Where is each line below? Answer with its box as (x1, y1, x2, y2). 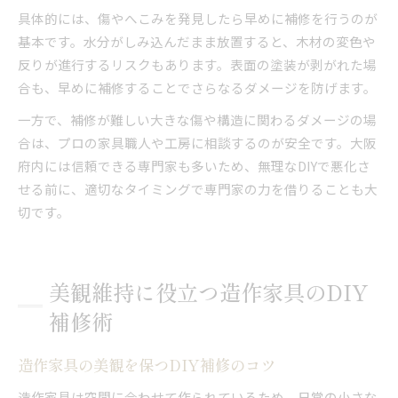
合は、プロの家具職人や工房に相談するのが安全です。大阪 (18, 132, 377, 152)
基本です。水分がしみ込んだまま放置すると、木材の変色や (18, 31, 376, 51)
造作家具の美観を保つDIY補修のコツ (18, 353, 275, 376)
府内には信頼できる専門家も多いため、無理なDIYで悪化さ (18, 155, 370, 175)
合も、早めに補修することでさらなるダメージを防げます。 (18, 77, 377, 97)
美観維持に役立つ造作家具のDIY (49, 275, 368, 307)
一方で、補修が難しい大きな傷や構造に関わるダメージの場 (18, 109, 377, 129)
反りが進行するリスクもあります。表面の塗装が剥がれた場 (18, 54, 377, 74)
